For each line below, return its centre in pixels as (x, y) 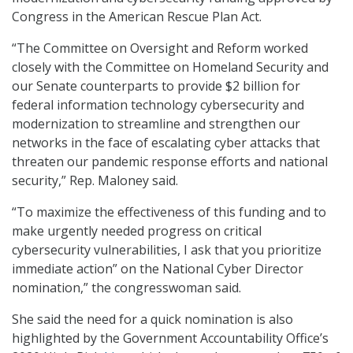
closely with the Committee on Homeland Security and (170, 67)
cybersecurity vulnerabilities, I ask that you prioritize (167, 250)
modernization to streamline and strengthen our (156, 124)
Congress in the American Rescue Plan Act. (137, 17)
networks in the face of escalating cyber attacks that (166, 143)
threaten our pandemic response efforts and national (170, 162)
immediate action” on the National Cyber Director (158, 269)
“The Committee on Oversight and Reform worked (160, 48)
